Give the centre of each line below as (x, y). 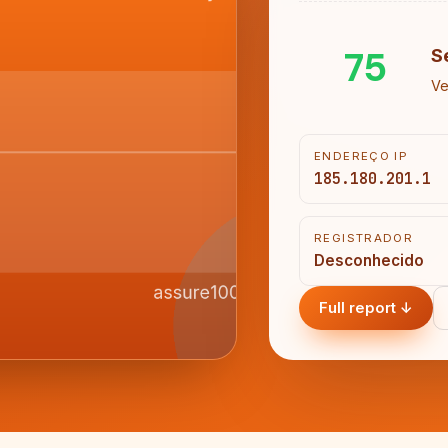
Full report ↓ (366, 308)
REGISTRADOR (364, 238)
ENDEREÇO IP (361, 156)
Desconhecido (369, 260)
